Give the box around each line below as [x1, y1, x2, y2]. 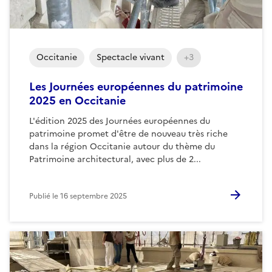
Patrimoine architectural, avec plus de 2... [29, 152, 201, 166]
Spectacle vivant [97, 50, 165, 64]
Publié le [29, 190, 60, 202]
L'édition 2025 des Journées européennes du [29, 114, 210, 127]
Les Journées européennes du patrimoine [29, 78, 243, 95]
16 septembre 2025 [60, 190, 127, 202]
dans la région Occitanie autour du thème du [29, 140, 215, 153]
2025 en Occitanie [29, 92, 126, 109]
